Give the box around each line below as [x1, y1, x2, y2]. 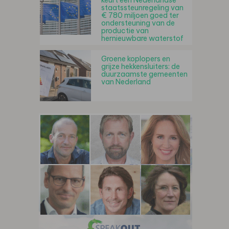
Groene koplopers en [101, 54, 170, 63]
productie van [101, 26, 149, 35]
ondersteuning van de [101, 18, 175, 28]
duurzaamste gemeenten [101, 70, 188, 79]
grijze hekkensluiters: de [101, 62, 180, 71]
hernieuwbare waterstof [101, 34, 184, 43]
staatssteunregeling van [101, 3, 184, 12]
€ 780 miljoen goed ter [101, 11, 179, 20]
